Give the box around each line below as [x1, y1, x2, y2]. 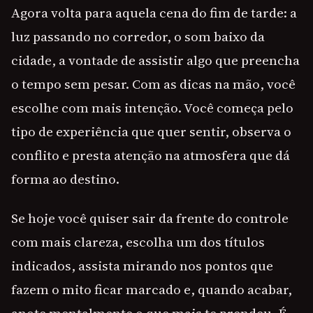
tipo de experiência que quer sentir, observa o [11, 122, 291, 141]
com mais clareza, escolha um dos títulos [11, 233, 265, 252]
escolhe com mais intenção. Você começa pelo [11, 99, 293, 117]
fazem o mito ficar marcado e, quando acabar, [11, 280, 292, 299]
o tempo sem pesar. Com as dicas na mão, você [11, 75, 296, 94]
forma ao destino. [11, 170, 119, 189]
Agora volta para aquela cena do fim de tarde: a [11, 3, 297, 22]
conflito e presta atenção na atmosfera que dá [11, 146, 290, 165]
